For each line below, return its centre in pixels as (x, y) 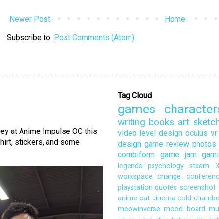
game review (166, 144)
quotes (166, 188)
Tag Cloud (134, 96)
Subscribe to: (30, 38)
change (169, 177)
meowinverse (139, 209)
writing (131, 122)
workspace (135, 177)
